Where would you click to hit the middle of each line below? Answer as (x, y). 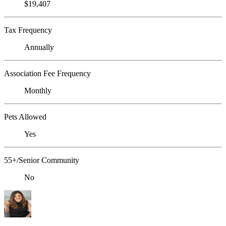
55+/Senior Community (42, 160)
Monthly (38, 90)
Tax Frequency (28, 30)
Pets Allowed (25, 117)
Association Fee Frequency (47, 73)
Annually (39, 47)
